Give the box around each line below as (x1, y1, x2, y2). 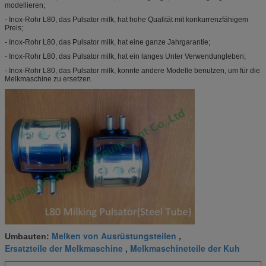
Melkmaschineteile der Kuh (130, 242, 240, 255)
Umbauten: (5, 232, 52, 242)
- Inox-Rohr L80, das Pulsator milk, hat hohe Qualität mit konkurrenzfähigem (5, 15, 248, 24)
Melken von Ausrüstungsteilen (52, 230, 176, 242)
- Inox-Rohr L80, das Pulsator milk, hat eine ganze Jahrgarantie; (5, 37, 210, 46)
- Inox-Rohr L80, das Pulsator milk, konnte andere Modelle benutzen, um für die (5, 66, 260, 75)
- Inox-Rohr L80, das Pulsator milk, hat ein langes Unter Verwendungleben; (5, 52, 246, 61)
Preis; (5, 23, 23, 32)
